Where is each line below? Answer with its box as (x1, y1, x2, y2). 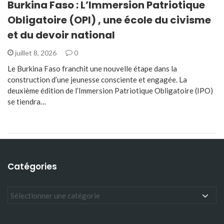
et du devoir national (7, 27, 115, 42)
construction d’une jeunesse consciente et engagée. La (7, 74, 187, 84)
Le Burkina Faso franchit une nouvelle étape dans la (7, 63, 177, 73)
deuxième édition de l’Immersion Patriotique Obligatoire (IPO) (7, 85, 213, 95)
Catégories (7, 160, 57, 172)
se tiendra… (7, 96, 46, 106)
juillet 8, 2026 (13, 48, 58, 57)
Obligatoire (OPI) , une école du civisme (7, 12, 211, 27)
